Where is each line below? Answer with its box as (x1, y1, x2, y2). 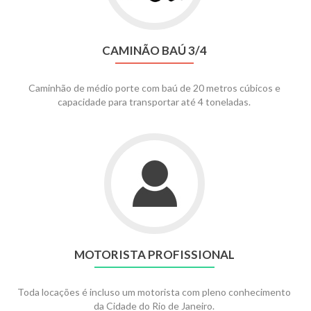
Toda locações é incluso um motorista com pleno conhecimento (17, 286, 292, 298)
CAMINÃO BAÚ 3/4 (101, 43, 207, 58)
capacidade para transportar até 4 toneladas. (58, 96, 251, 108)
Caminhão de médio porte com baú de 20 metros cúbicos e (28, 82, 280, 94)
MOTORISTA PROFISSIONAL (74, 247, 235, 262)
